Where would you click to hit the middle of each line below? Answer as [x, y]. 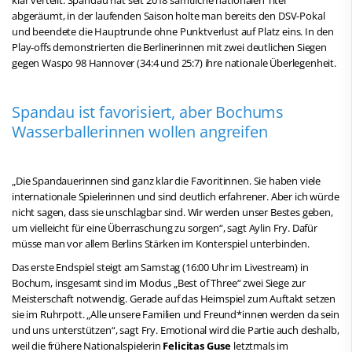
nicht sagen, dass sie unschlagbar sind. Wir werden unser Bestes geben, [172, 212]
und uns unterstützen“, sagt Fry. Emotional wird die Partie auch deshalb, [176, 330]
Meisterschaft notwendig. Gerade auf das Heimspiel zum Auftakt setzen [174, 298]
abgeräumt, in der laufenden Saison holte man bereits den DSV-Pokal [169, 15]
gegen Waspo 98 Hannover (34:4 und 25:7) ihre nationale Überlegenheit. [174, 62]
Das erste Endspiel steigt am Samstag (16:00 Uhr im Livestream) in [160, 267]
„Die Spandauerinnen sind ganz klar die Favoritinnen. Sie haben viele [167, 180]
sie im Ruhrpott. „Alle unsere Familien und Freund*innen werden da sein [176, 314]
